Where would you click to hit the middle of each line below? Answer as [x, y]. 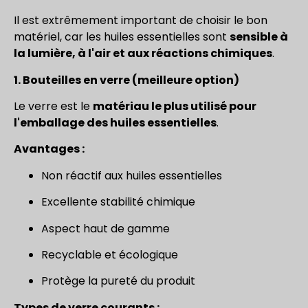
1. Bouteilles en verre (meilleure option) [126, 80]
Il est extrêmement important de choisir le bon [141, 21]
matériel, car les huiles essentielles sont [122, 37]
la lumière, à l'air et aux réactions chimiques [143, 54]
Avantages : [49, 149]
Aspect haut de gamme [106, 228]
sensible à [259, 37]
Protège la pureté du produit [118, 281]
